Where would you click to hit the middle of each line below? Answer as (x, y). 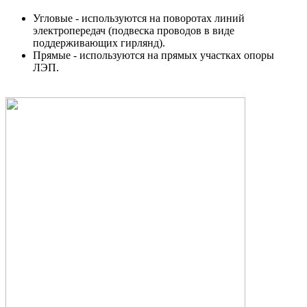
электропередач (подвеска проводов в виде (134, 30)
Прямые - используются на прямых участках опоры (153, 55)
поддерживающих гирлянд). (99, 42)
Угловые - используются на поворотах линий (139, 18)
